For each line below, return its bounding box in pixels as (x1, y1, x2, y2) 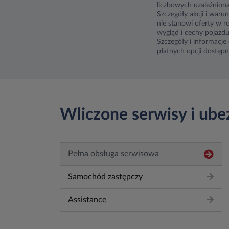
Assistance (68, 195, 106, 204)
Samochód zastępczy (68, 173, 143, 181)
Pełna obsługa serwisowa (68, 150, 159, 158)
